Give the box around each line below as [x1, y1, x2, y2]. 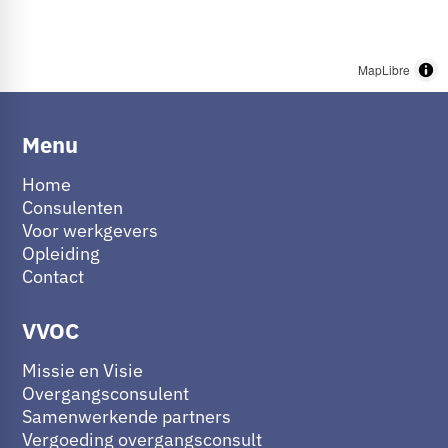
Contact [22, 265, 84, 289]
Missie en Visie [22, 359, 143, 383]
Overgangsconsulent [22, 382, 189, 406]
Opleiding [22, 242, 100, 266]
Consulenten [22, 196, 123, 220]
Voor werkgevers [22, 219, 158, 243]
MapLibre [358, 61, 410, 79]
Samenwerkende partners [22, 405, 231, 429]
